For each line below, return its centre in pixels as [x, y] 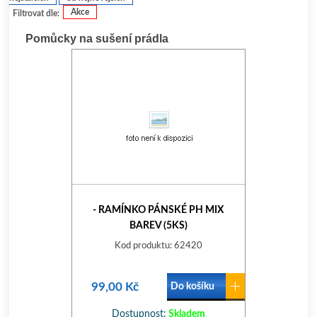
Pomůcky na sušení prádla [97, 39]
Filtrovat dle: [36, 13]
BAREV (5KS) [158, 226]
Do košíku [192, 287]
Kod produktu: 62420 [158, 246]
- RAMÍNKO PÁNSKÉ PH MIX [158, 210]
